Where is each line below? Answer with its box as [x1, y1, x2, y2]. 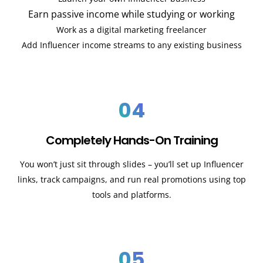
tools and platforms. [92, 188, 171, 200]
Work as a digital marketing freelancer [56, 24, 207, 36]
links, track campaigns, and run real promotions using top [17, 173, 246, 185]
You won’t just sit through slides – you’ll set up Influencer [19, 158, 244, 170]
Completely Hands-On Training [45, 131, 218, 149]
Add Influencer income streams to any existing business [21, 39, 242, 51]
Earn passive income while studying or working [28, 8, 235, 21]
